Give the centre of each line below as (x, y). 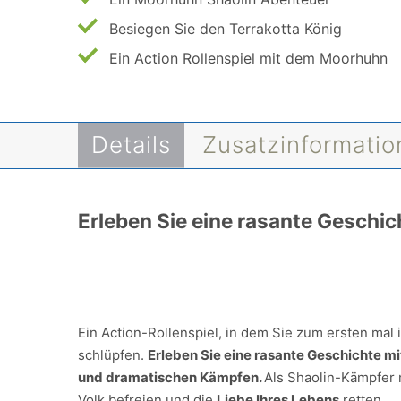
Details (131, 145)
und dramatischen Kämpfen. (171, 377)
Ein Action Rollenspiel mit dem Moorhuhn (248, 58)
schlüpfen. (113, 355)
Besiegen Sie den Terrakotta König (226, 29)
